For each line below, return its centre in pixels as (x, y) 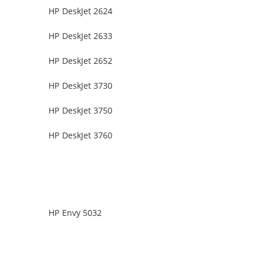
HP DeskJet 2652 (81, 61)
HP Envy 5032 (75, 213)
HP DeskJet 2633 (81, 36)
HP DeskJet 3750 (81, 111)
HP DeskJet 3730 (81, 86)
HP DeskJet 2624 (81, 11)
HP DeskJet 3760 (81, 135)
